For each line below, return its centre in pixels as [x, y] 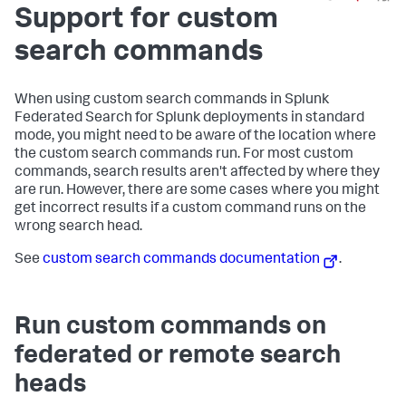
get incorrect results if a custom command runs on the [190, 209]
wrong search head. [78, 227]
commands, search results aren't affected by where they [197, 173]
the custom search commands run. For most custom [184, 155]
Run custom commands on [170, 329]
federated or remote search [178, 358]
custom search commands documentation [181, 260]
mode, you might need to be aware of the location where [195, 137]
